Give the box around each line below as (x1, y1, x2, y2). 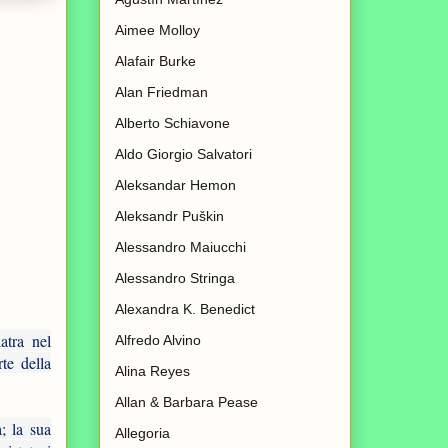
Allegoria (115, 425, 170, 442)
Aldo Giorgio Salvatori (115, 146, 252, 163)
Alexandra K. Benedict (115, 301, 255, 318)
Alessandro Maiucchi (115, 239, 246, 256)
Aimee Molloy (115, 22, 200, 39)
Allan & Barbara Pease (115, 394, 258, 411)
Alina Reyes (115, 363, 190, 380)
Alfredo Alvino (115, 332, 201, 349)
